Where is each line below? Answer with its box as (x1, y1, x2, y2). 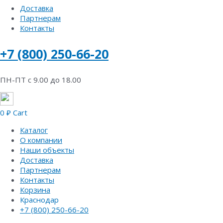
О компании (20, 135, 62, 145)
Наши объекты (20, 145, 74, 155)
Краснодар (20, 195, 59, 205)
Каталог (20, 125, 48, 135)
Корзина (20, 185, 50, 195)
